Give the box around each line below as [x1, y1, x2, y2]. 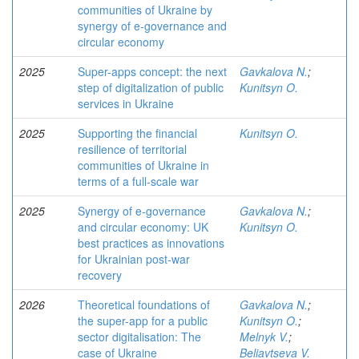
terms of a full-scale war [78, 173, 199, 189]
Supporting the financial [78, 125, 197, 141]
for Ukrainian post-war [78, 251, 190, 267]
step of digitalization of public [78, 79, 224, 95]
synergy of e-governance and [78, 18, 227, 34]
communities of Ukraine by [78, 2, 212, 18]
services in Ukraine [78, 95, 174, 111]
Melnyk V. [240, 329, 288, 345]
